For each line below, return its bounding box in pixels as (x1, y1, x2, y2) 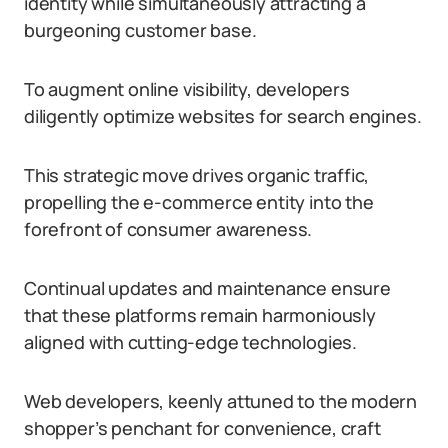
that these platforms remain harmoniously (24, 303, 376, 327)
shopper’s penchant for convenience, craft (24, 416, 381, 440)
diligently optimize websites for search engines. (24, 104, 422, 128)
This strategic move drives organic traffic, (24, 163, 370, 187)
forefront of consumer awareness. (24, 217, 313, 241)
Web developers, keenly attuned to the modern (24, 389, 418, 413)
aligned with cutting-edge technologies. (24, 330, 357, 354)
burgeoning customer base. (24, 18, 257, 42)
